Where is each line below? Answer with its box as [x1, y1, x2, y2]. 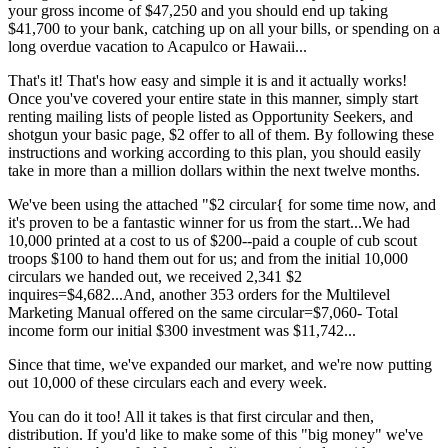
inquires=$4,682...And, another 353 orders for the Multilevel [8, 286, 390, 303]
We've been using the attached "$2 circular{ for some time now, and [8, 196, 436, 213]
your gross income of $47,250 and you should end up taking [8, 2, 388, 19]
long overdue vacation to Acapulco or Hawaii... [8, 38, 307, 55]
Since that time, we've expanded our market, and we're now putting [8, 356, 432, 373]
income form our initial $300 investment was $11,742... [8, 322, 356, 339]
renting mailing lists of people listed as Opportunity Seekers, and [8, 108, 413, 125]
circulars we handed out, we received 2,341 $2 [8, 268, 302, 285]
